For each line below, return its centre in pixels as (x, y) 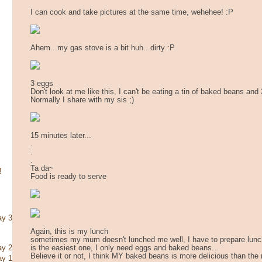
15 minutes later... (61, 135)
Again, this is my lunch (69, 231)
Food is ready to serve (68, 176)
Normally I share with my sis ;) (82, 100)
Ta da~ (42, 168)
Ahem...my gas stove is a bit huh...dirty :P (103, 48)
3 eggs (42, 83)
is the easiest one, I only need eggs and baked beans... (125, 248)
